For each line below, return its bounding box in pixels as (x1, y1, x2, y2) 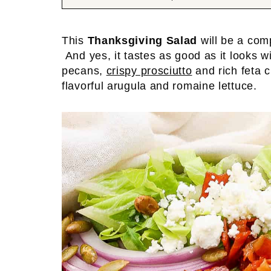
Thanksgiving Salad (87, 34, 198, 47)
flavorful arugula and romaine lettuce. (62, 80, 264, 92)
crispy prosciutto (106, 65, 192, 77)
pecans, (62, 65, 106, 77)
